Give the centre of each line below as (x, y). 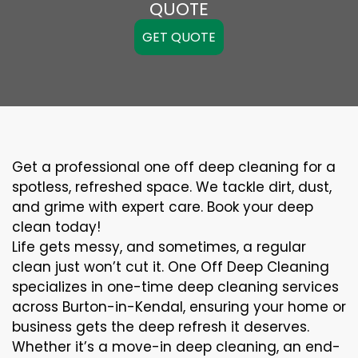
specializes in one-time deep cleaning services (175, 287)
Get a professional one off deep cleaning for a (174, 167)
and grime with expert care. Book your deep (163, 207)
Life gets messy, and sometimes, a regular (159, 247)
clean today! (56, 227)
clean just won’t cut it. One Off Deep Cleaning (171, 267)
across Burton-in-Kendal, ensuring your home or (179, 307)
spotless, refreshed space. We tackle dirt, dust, (172, 187)
